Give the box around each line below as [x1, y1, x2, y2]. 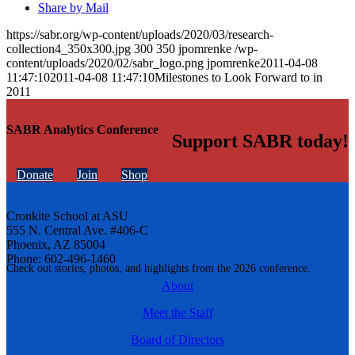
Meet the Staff [142, 305, 213, 319]
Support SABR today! [172, 131, 349, 152]
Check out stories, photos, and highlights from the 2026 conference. [6, 261, 311, 274]
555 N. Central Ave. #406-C [6, 223, 148, 237]
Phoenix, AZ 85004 [6, 237, 105, 251]
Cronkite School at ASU [6, 208, 128, 223]
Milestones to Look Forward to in [155, 71, 323, 85]
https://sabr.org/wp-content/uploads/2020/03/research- [6, 28, 273, 42]
